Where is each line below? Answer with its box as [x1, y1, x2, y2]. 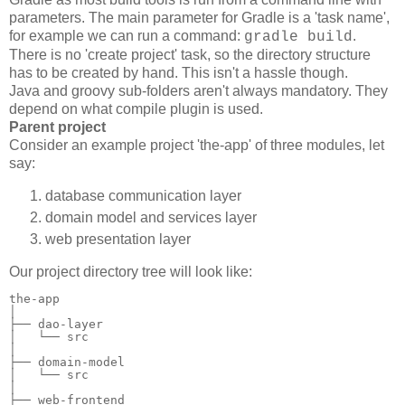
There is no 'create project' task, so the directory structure [9, 47, 371, 63]
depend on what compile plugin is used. [9, 101, 263, 118]
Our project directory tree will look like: [9, 263, 252, 279]
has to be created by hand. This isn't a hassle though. [9, 65, 348, 81]
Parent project [9, 119, 106, 136]
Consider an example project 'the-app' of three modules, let [9, 137, 384, 154]
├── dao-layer [9, 316, 103, 331]
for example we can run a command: [9, 28, 244, 44]
